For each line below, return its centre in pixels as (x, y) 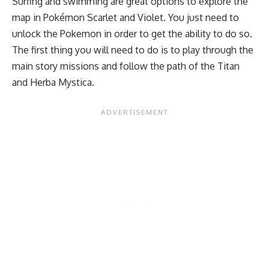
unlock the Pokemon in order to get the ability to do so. (132, 34)
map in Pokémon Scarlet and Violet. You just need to (125, 18)
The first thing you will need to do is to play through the (133, 50)
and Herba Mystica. (54, 83)
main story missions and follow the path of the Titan (126, 66)
